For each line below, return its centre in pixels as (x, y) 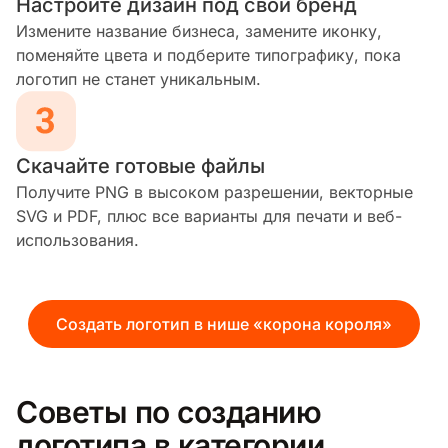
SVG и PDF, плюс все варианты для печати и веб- (209, 215)
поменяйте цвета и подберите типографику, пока (208, 54)
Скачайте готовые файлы (140, 165)
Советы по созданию (169, 411)
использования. (77, 239)
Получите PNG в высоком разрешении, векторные (214, 191)
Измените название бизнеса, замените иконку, (199, 30)
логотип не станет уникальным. (138, 78)
